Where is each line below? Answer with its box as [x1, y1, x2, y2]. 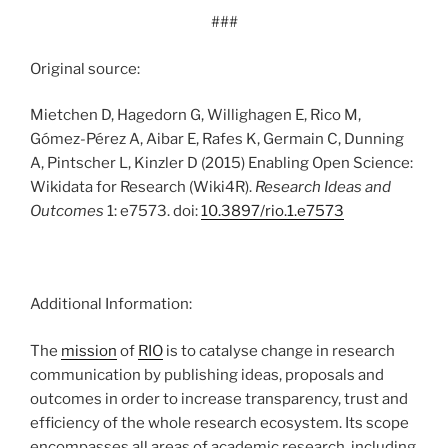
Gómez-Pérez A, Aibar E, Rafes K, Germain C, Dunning [30, 130, 404, 149]
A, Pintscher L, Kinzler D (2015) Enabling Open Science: [30, 154, 413, 173]
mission [61, 341, 117, 360]
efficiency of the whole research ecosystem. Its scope [30, 413, 409, 432]
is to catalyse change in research [163, 341, 395, 360]
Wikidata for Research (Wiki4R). [30, 178, 255, 197]
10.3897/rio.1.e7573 [201, 202, 344, 221]
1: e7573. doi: [104, 202, 201, 221]
